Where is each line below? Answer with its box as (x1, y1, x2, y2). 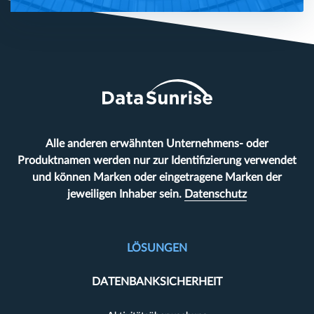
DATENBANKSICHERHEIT (92, 275, 222, 287)
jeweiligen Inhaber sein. (67, 188, 184, 200)
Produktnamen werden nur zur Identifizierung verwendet (18, 154, 296, 166)
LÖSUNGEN (127, 242, 187, 254)
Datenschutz (184, 188, 247, 200)
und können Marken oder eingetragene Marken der (32, 171, 282, 183)
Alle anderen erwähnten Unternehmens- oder (46, 137, 268, 149)
